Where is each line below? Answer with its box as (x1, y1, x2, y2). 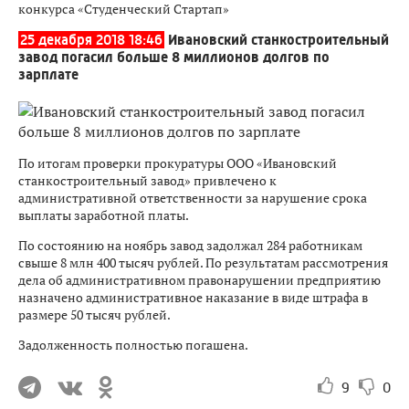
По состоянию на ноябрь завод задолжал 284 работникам (18, 236, 362, 254)
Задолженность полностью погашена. (18, 336, 248, 353)
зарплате (18, 66, 79, 83)
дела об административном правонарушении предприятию (18, 271, 381, 288)
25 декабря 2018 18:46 (20, 31, 163, 48)
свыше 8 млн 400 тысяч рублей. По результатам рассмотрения (18, 254, 388, 271)
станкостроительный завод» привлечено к (18, 172, 277, 189)
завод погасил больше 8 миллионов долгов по (18, 48, 330, 66)
